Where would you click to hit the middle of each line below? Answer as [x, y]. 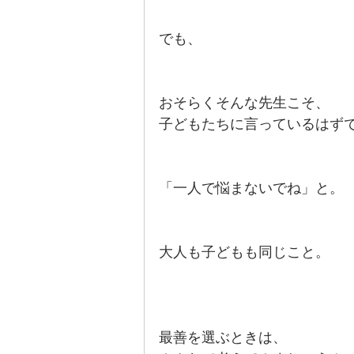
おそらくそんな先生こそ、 [244, 103]
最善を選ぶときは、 [223, 337]
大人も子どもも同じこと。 [244, 252]
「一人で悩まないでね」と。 [251, 188]
